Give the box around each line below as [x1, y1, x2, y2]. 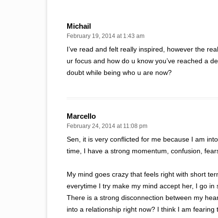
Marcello [67, 112, 96, 120]
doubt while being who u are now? [67, 69, 172, 76]
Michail [67, 22, 91, 30]
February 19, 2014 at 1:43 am [67, 33, 145, 39]
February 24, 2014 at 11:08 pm [67, 123, 147, 129]
